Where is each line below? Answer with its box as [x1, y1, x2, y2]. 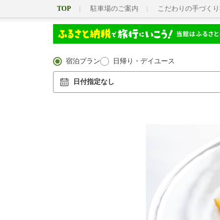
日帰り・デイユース [113, 57, 175, 65]
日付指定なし [73, 78, 114, 85]
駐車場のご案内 [90, 5, 138, 12]
